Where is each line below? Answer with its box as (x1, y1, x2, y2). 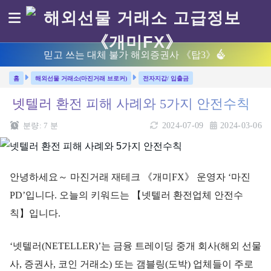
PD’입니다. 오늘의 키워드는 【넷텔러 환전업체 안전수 (10, 189, 243, 200)
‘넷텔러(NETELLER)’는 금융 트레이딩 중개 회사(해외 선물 (10, 240, 261, 251)
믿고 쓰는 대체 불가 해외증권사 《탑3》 (44, 50, 215, 60)
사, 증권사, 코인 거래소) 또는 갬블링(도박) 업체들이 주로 (10, 258, 253, 269)
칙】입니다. (10, 207, 60, 218)
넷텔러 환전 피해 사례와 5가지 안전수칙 (12, 97, 250, 111)
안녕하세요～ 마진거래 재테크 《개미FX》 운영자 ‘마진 (10, 171, 250, 182)
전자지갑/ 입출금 (143, 75, 189, 82)
